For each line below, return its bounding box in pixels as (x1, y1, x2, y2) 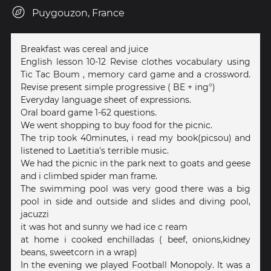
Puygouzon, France (32, 7, 125, 19)
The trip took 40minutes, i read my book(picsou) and (21, 132, 250, 143)
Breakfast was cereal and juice (21, 43, 148, 54)
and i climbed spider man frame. (21, 170, 157, 181)
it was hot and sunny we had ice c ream (21, 221, 188, 232)
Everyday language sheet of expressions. (21, 94, 191, 105)
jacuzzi (21, 208, 49, 220)
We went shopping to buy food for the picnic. (21, 119, 212, 131)
